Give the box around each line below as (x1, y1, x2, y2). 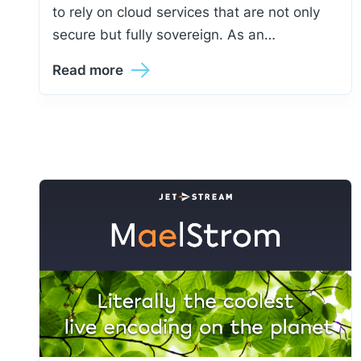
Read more (52, 62, 123, 78)
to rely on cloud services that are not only (52, 4, 320, 20)
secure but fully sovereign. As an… (52, 27, 276, 43)
